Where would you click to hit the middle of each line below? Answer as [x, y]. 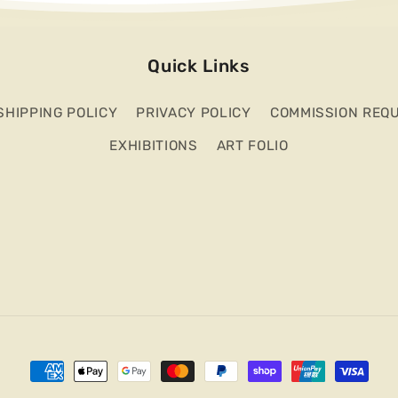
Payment [64, 373]
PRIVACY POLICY [194, 113]
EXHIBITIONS [154, 146]
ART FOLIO [252, 146]
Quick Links [199, 65]
